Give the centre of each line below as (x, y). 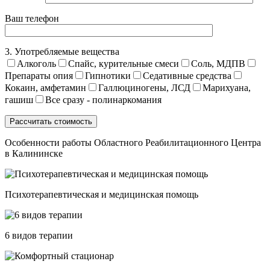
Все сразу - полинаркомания (103, 99)
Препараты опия (39, 75)
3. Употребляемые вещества (62, 51)
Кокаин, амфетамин (46, 87)
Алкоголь (36, 63)
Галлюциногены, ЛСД (144, 87)
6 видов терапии (39, 235)
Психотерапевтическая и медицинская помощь (102, 194)
